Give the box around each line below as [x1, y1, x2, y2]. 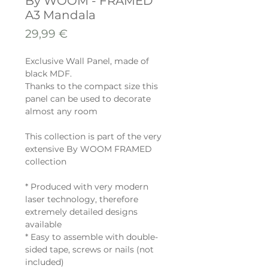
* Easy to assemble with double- [25, 232, 158, 242]
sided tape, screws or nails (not [25, 244, 154, 255]
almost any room [25, 106, 100, 117]
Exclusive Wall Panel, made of [25, 56, 149, 66]
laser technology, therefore [25, 194, 138, 205]
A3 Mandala [25, 8, 96, 22]
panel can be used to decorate [25, 93, 151, 104]
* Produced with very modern [25, 181, 148, 192]
